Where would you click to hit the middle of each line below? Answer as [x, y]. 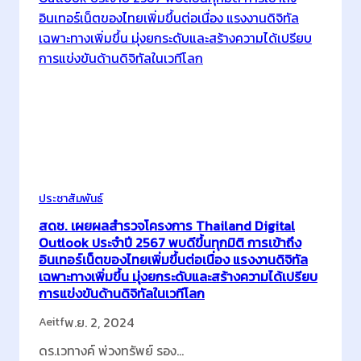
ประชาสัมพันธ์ [71, 198]
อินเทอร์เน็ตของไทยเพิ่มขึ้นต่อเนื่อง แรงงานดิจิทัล [173, 259]
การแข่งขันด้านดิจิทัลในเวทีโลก [122, 293]
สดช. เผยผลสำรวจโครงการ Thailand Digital [167, 225]
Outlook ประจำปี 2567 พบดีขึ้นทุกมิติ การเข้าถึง [170, 242]
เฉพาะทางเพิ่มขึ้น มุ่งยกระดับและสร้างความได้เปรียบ [178, 276]
